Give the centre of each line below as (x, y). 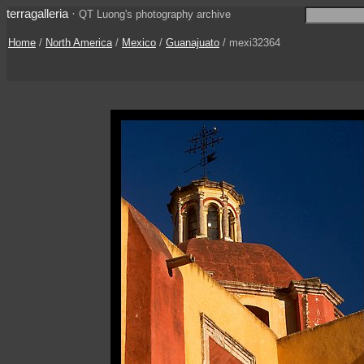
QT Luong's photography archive (155, 14)
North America (79, 43)
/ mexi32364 (250, 43)
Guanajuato (193, 43)
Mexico (139, 43)
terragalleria (37, 13)
